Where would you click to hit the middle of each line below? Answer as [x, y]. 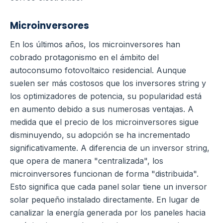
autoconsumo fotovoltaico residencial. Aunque [98, 70]
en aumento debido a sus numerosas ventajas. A [102, 109]
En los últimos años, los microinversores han [95, 44]
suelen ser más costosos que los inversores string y [108, 83]
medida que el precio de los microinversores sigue [104, 122]
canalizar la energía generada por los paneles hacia [108, 212]
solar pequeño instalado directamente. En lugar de [105, 199]
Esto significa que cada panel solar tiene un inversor [109, 186]
